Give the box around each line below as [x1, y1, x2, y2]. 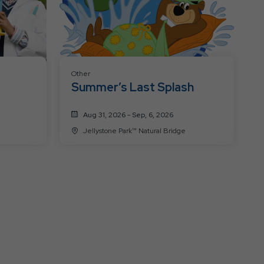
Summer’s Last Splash [71, 79, 194, 95]
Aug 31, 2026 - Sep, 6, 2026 [82, 110, 173, 120]
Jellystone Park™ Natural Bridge [138, 126, 186, 136]
